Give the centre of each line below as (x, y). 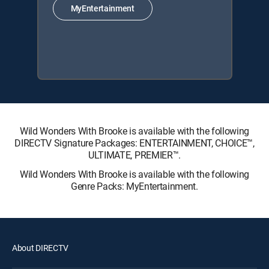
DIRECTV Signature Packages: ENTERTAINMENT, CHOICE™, (134, 143)
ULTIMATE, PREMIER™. (134, 155)
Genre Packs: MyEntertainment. (134, 186)
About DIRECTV (40, 247)
